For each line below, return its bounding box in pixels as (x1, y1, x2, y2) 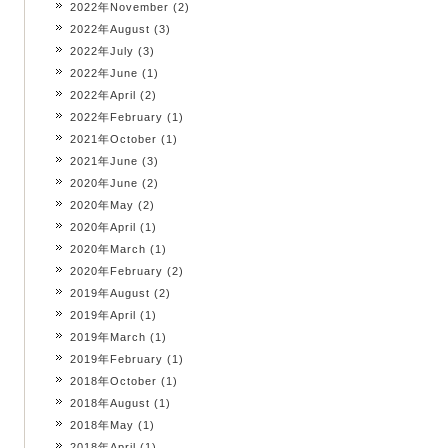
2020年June (70, 177, 138, 189)
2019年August (70, 287, 150, 299)
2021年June (70, 155, 138, 167)
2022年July (70, 45, 134, 57)
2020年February (70, 265, 163, 277)
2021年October (70, 133, 157, 145)
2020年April (70, 221, 136, 233)
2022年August (70, 23, 150, 35)
